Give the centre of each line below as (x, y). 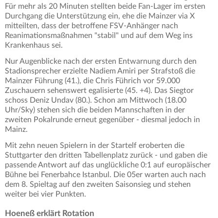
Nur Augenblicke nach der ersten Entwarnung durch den (101, 61)
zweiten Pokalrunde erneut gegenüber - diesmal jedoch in (102, 119)
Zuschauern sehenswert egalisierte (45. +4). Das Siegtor (99, 90)
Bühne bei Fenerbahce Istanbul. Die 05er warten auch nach (105, 174)
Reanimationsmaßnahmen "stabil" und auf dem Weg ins (99, 35)
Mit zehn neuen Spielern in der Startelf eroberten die (95, 145)
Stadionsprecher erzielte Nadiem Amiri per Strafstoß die (100, 71)
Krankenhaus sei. (34, 45)
